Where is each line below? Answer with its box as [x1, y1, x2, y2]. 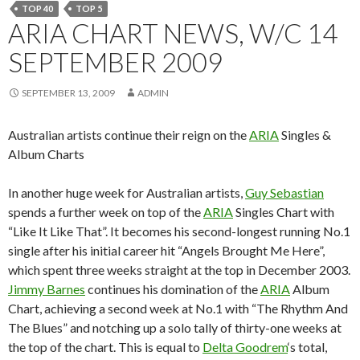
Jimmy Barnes [8, 280, 85, 297]
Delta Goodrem [202, 338, 288, 354]
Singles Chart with [233, 203, 334, 219]
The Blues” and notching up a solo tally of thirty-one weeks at [8, 319, 342, 335]
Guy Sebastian [245, 184, 324, 200]
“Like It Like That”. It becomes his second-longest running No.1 [8, 223, 350, 239]
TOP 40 [22, 2, 53, 14]
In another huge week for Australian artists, [8, 184, 245, 200]
